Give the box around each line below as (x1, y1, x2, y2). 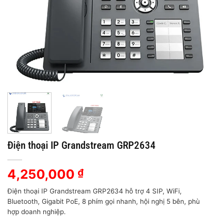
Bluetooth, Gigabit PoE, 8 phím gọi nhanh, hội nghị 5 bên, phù (7, 197, 200, 205)
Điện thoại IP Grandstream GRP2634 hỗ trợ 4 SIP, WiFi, (7, 187, 182, 195)
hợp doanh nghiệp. (7, 207, 66, 216)
